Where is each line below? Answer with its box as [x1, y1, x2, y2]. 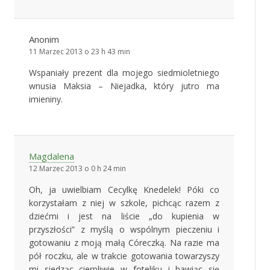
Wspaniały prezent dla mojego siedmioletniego [29, 67, 219, 79]
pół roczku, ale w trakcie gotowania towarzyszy [29, 250, 219, 262]
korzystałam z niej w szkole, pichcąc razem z [29, 197, 219, 209]
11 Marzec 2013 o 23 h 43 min [29, 46, 130, 57]
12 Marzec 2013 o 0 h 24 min [29, 163, 126, 174]
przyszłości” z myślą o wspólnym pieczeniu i [29, 224, 219, 236]
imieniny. [29, 93, 63, 105]
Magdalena [29, 150, 74, 163]
